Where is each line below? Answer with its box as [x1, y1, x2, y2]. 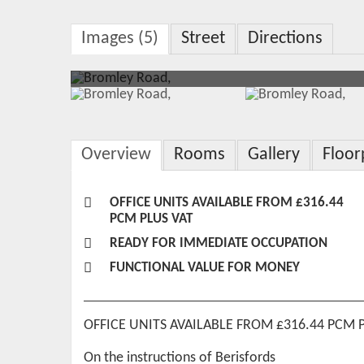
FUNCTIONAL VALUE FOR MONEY [110, 260, 300, 275]
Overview [81, 145, 151, 163]
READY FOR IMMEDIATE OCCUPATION [110, 236, 327, 250]
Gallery [248, 145, 300, 163]
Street [181, 29, 225, 47]
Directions [248, 29, 323, 47]
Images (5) [81, 29, 158, 47]
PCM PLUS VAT [110, 211, 193, 226]
